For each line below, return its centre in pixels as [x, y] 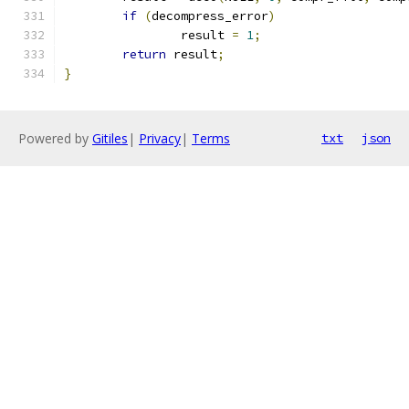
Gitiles [110, 138]
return [144, 54]
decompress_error [210, 16]
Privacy [160, 138]
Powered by [55, 138]
